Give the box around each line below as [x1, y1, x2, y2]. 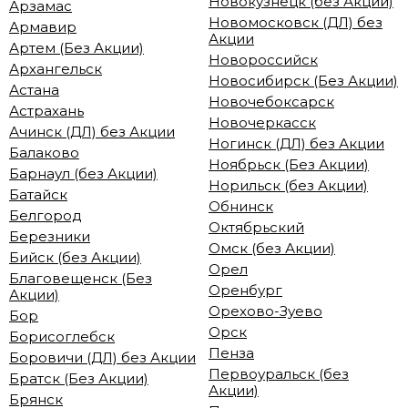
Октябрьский [209, 218, 304, 236]
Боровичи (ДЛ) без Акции [9, 348, 196, 366]
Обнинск [209, 197, 273, 215]
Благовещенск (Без [9, 269, 152, 287]
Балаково [9, 143, 79, 161]
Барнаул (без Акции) [9, 164, 158, 182]
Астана [9, 80, 59, 98]
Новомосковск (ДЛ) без [209, 13, 382, 31]
